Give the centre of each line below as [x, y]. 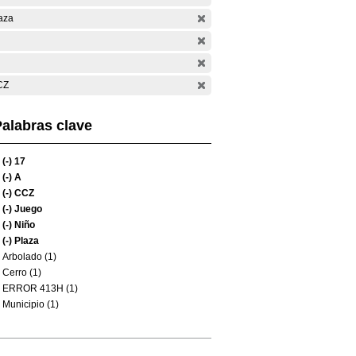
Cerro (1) [22, 273]
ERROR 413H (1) [40, 288]
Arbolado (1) [29, 257]
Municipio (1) [31, 304]
